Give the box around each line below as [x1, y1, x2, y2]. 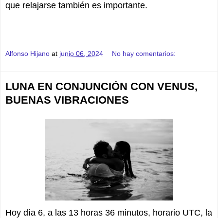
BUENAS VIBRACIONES [5, 93, 129, 106]
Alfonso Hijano [5, 49, 50, 57]
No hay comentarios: [112, 49, 176, 57]
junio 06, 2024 [59, 49, 103, 57]
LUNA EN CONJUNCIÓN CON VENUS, [5, 80, 198, 92]
